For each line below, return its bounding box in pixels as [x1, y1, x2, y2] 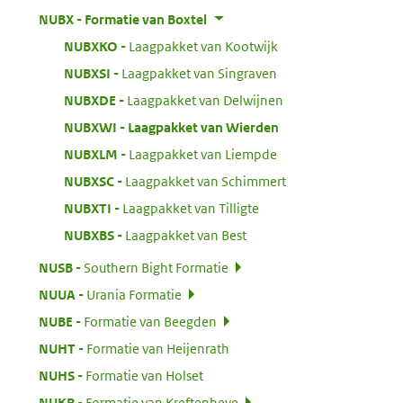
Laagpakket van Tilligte [122, 199, 259, 217]
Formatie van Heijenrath [86, 339, 229, 357]
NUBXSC [64, 172, 114, 190]
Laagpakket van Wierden [128, 118, 279, 136]
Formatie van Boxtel [85, 10, 207, 28]
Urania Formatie [86, 285, 182, 303]
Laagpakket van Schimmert [125, 172, 286, 190]
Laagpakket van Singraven [121, 64, 277, 82]
